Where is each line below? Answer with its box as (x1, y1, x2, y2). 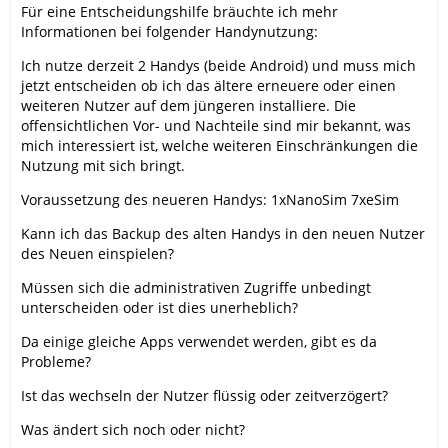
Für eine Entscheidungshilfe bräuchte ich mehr (21, 2, 338, 21)
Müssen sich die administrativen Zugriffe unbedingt (21, 278, 371, 297)
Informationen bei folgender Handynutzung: (21, 22, 318, 41)
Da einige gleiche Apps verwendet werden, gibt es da (21, 332, 377, 351)
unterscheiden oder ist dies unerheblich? (21, 298, 298, 317)
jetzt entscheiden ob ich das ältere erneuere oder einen (21, 76, 396, 95)
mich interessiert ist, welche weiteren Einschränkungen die (21, 136, 418, 155)
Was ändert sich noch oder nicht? (21, 420, 245, 439)
